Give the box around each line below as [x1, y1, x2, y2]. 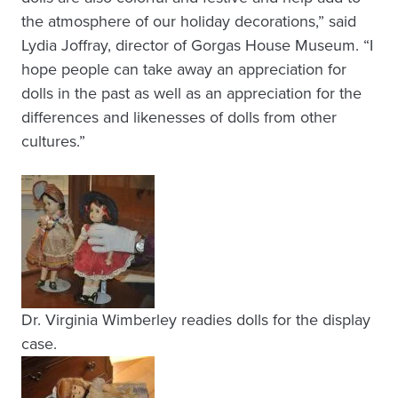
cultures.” [21, 129, 85, 153]
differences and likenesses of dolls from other [21, 105, 337, 129]
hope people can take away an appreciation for [21, 57, 346, 81]
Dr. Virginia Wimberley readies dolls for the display [21, 307, 370, 331]
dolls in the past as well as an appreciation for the [21, 81, 362, 105]
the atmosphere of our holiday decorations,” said [21, 9, 356, 33]
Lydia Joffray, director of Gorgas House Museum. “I [21, 33, 373, 57]
